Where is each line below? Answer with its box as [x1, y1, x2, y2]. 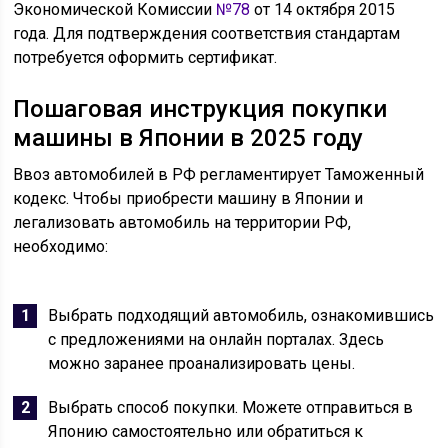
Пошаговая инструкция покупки [13, 95, 388, 123]
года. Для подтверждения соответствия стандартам [13, 24, 401, 43]
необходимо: [13, 237, 109, 256]
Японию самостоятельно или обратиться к [48, 422, 364, 441]
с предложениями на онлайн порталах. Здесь [48, 330, 385, 349]
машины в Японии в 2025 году [13, 124, 364, 152]
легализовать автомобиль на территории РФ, [13, 213, 352, 232]
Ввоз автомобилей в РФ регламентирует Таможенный [13, 165, 425, 184]
